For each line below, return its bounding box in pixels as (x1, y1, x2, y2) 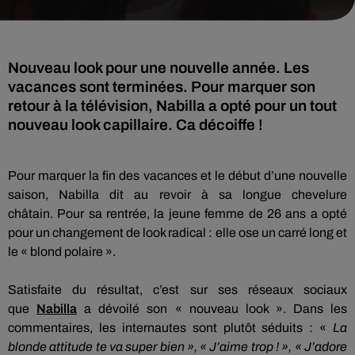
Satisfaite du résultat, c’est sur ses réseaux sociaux (8, 283, 347, 296)
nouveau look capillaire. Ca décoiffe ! (8, 116, 263, 133)
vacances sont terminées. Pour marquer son (8, 78, 315, 95)
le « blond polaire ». (8, 245, 116, 258)
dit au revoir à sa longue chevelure (109, 188, 347, 201)
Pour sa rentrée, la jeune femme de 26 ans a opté (57, 207, 348, 220)
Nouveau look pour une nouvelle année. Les (8, 59, 309, 76)
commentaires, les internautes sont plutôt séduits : (8, 321, 314, 334)
